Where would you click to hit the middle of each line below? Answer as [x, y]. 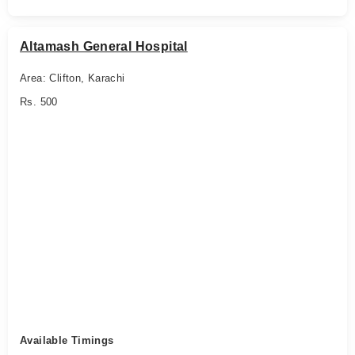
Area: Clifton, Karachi [73, 78]
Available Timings [67, 340]
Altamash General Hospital [104, 46]
